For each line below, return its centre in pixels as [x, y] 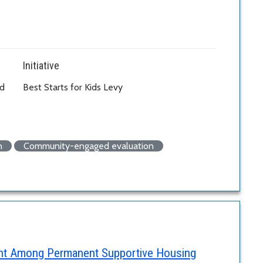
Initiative [41, 65]
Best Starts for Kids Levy [73, 87]
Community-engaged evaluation [89, 146]
